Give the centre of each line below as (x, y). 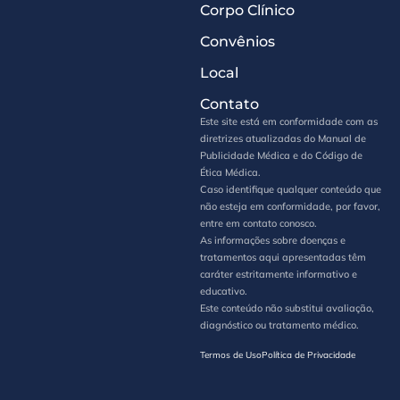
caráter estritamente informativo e (279, 275)
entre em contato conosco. (258, 224)
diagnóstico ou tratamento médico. (279, 325)
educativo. (224, 292)
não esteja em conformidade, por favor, (290, 207)
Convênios (237, 42)
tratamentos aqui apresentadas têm (283, 258)
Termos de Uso (231, 354)
